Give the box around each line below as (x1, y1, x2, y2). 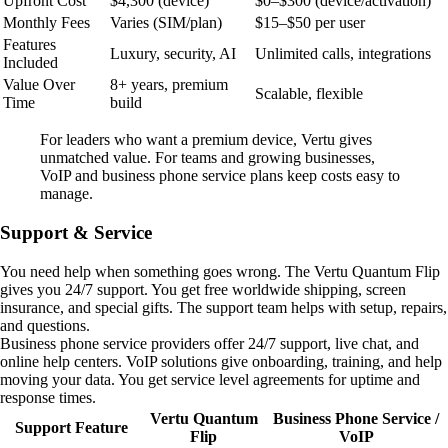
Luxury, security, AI (110, 45, 236, 63)
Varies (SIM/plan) (110, 14, 222, 32)
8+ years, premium (110, 76, 228, 94)
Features (3, 36, 56, 54)
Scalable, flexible (255, 85, 363, 103)
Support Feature (15, 418, 128, 436)
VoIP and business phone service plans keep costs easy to (40, 167, 400, 185)
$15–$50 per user (255, 14, 365, 32)
